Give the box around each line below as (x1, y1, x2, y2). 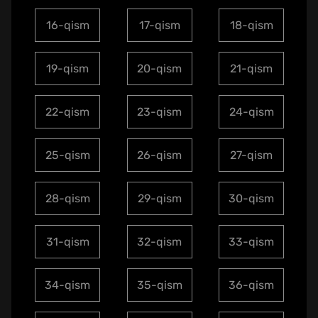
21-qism (230, 61, 273, 75)
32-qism (137, 234, 182, 248)
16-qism (45, 18, 89, 32)
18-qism (229, 18, 273, 32)
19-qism (46, 61, 89, 75)
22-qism (45, 104, 90, 119)
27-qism (230, 148, 273, 162)
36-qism (229, 278, 275, 292)
